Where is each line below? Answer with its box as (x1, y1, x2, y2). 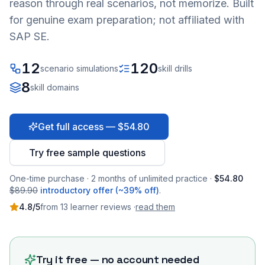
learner (68, 202, 98, 212)
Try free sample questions (29, 147, 146, 159)
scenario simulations (40, 63, 118, 73)
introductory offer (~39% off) (40, 185, 159, 195)
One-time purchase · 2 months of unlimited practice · (9, 173, 212, 183)
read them (135, 202, 175, 212)
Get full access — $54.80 (38, 121, 150, 132)
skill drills (158, 63, 192, 73)
